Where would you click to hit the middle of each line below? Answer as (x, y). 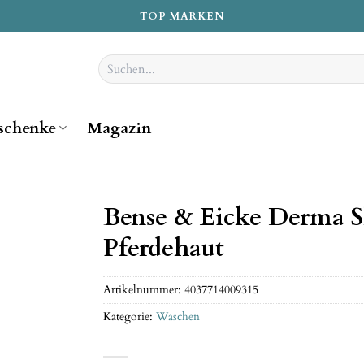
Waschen (178, 316)
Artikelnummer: (144, 289)
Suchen (115, 61)
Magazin (119, 128)
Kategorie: (130, 316)
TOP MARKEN (182, 16)
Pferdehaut (164, 248)
